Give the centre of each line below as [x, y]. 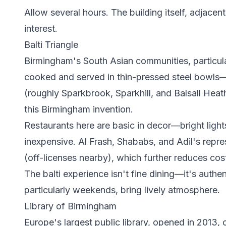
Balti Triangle [51, 45]
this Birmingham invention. [79, 109]
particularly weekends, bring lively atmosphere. [122, 190]
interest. [41, 29]
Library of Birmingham [70, 206]
